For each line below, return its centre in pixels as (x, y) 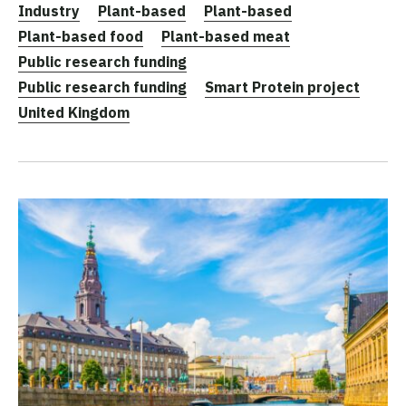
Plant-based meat (226, 37)
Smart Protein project (282, 87)
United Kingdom (74, 113)
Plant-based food (81, 37)
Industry (49, 11)
